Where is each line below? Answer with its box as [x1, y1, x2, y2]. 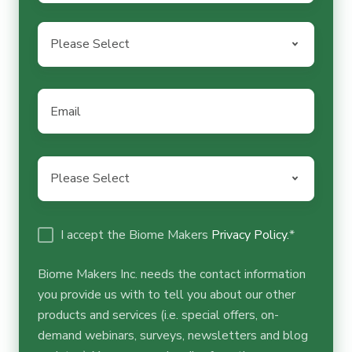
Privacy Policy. [211, 225, 289, 244]
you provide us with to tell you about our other [38, 285, 295, 303]
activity [38, 178, 78, 196]
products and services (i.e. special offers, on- [38, 306, 279, 324]
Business [38, 157, 87, 175]
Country [38, 23, 80, 41]
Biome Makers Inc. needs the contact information [38, 265, 306, 283]
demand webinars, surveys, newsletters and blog [38, 326, 308, 344]
